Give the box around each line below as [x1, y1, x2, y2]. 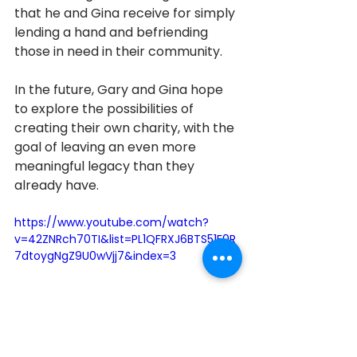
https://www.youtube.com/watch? [14, 214, 209, 231]
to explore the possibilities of [14, 100, 197, 119]
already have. [14, 176, 102, 195]
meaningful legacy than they [14, 157, 198, 176]
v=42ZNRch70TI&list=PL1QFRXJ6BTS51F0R [14, 231, 236, 248]
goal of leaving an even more [14, 138, 199, 157]
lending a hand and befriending [14, 23, 211, 42]
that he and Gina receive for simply [14, 4, 238, 23]
